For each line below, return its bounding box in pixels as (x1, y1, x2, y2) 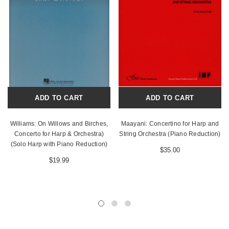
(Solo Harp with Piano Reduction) (10, 141, 108, 148)
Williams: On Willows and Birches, (10, 120, 108, 128)
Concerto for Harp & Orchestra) (14, 130, 104, 138)
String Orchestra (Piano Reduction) (119, 130, 221, 138)
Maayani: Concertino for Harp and (121, 120, 219, 128)
